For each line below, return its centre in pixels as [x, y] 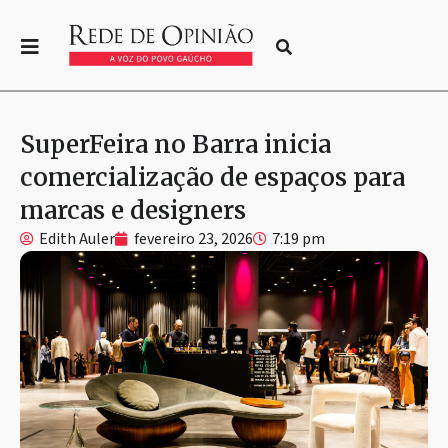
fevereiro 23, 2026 [193, 238]
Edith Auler [77, 238]
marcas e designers [133, 210]
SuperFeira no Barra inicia [175, 144]
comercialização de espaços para [212, 177]
